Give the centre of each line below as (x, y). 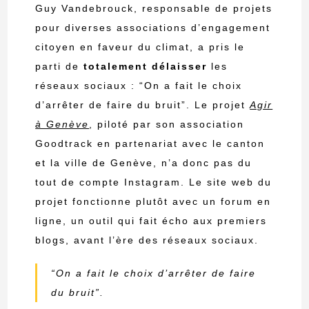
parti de (60, 66)
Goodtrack (64, 143)
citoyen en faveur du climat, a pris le (140, 47)
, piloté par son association (167, 124)
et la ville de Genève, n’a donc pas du (144, 162)
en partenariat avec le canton (181, 143)
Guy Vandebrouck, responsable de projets (154, 8)
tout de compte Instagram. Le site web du (154, 182)
